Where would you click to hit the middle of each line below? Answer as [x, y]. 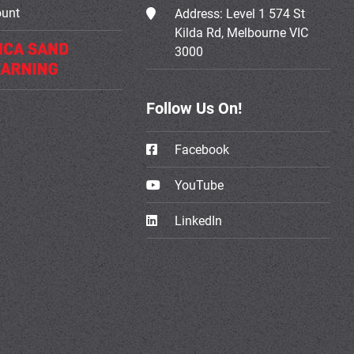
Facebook [201, 149]
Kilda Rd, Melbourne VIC [242, 32]
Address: [201, 13]
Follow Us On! [194, 108]
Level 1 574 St [266, 13]
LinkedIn [197, 220]
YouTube [198, 185]
